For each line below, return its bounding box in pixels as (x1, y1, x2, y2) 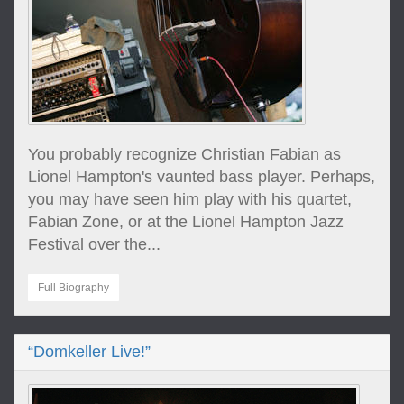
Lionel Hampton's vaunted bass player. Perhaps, (28, 168, 375, 186)
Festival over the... (28, 235, 161, 253)
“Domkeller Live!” (28, 343, 151, 361)
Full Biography (38, 281, 109, 294)
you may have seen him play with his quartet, (28, 190, 352, 208)
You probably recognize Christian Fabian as (28, 145, 341, 163)
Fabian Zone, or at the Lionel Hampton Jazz (28, 213, 344, 231)
